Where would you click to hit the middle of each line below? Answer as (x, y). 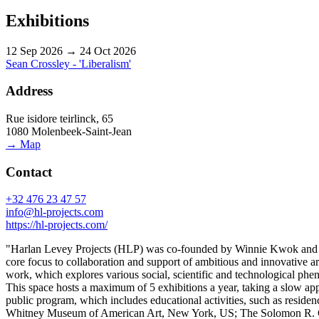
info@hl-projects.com (54, 212)
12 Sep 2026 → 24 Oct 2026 (71, 51)
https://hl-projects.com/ (57, 225)
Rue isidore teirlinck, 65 (59, 119)
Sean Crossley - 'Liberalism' (68, 63)
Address (29, 91)
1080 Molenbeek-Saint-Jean (69, 132)
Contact (29, 172)
